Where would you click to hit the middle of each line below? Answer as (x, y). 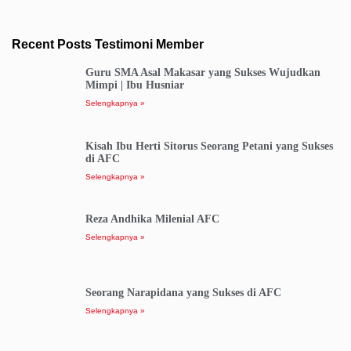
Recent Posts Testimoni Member (108, 45)
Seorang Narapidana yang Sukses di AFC (183, 292)
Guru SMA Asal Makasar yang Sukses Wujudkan (203, 73)
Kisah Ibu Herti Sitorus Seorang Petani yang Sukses (209, 146)
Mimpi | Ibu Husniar (134, 85)
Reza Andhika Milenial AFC (152, 219)
